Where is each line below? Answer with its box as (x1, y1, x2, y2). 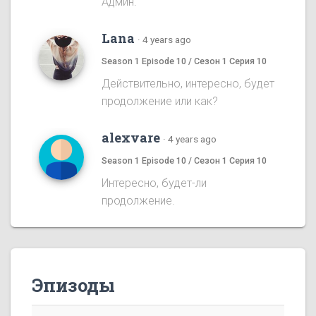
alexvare (102, 129, 160, 147)
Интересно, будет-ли (102, 176, 207, 190)
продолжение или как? (102, 95, 218, 109)
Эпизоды (32, 273, 115, 298)
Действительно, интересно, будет (102, 77, 274, 91)
